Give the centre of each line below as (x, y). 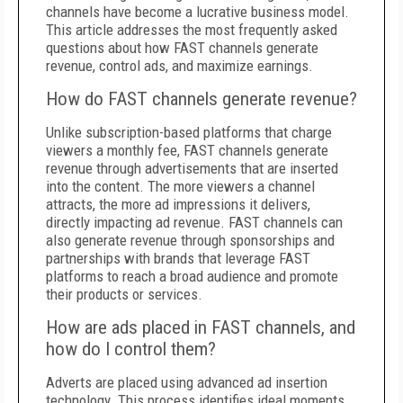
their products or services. (124, 294)
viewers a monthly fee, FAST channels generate (187, 150)
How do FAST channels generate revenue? (201, 99)
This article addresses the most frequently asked (192, 30)
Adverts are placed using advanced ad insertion (187, 382)
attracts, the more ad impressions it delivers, (178, 204)
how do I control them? (131, 349)
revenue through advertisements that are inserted (192, 168)
